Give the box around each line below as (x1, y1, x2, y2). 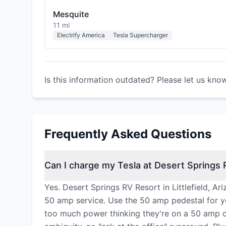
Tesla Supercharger (113, 31, 168, 39)
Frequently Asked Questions (44, 127, 211, 141)
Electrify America (57, 31, 105, 39)
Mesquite (53, 9, 89, 19)
